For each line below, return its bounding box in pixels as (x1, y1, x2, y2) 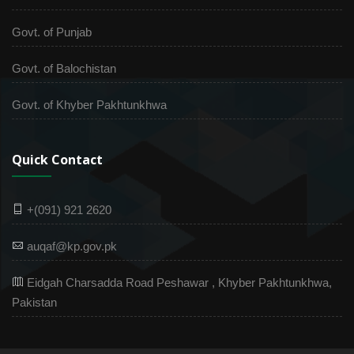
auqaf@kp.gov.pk (24, 239, 117, 253)
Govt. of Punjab (12, 25, 92, 39)
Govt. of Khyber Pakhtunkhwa (12, 98, 167, 111)
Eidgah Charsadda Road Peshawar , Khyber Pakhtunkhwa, (24, 276, 332, 289)
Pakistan (12, 296, 57, 309)
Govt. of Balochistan (12, 62, 116, 75)
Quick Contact (12, 151, 103, 168)
